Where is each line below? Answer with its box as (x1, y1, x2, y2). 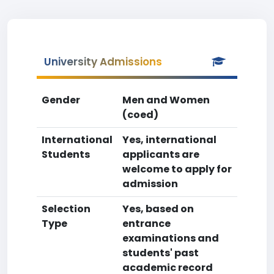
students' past (122, 246, 199, 260)
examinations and (122, 231, 219, 245)
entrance (122, 217, 171, 231)
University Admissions (44, 54, 162, 69)
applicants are (122, 147, 199, 161)
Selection (42, 202, 91, 216)
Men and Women (122, 93, 210, 107)
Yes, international (122, 133, 217, 147)
